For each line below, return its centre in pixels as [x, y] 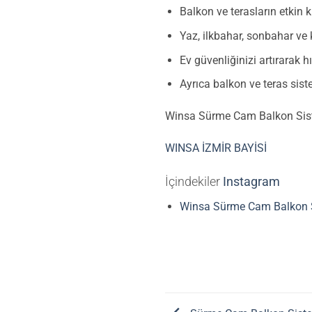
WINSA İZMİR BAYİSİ [216, 148]
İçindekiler [194, 182]
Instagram [251, 182]
